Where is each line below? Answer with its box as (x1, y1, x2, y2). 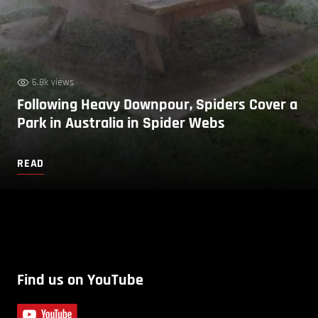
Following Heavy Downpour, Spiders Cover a (17, 94, 297, 115)
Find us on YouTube (17, 270, 143, 290)
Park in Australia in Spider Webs (17, 113, 225, 133)
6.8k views (32, 75, 74, 89)
